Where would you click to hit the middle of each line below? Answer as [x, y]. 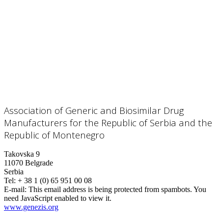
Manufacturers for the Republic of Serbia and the [108, 122]
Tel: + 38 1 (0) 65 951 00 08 [48, 181]
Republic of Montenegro [54, 135]
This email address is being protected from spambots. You [117, 190]
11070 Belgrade [28, 163]
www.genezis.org [31, 207]
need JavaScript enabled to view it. [58, 198]
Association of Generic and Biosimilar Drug [94, 110]
